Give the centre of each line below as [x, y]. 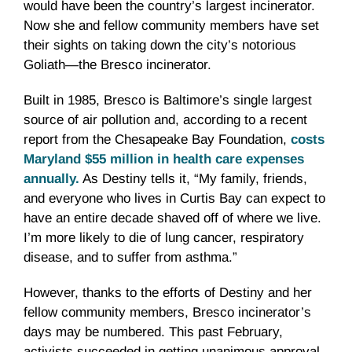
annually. [51, 179]
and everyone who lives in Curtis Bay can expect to [174, 199]
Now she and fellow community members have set [171, 26]
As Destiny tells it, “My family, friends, [193, 179]
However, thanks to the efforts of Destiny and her [168, 293]
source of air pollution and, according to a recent [165, 120]
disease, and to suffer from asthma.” [130, 258]
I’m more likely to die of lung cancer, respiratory [164, 238]
